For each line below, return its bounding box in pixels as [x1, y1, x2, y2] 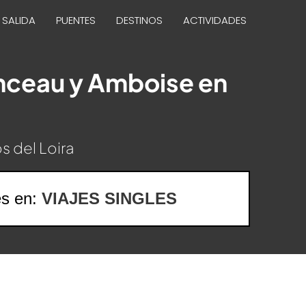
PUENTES [56, 13, 96, 27]
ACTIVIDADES [183, 13, 247, 27]
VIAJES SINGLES [42, 189, 177, 208]
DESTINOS [116, 13, 163, 27]
